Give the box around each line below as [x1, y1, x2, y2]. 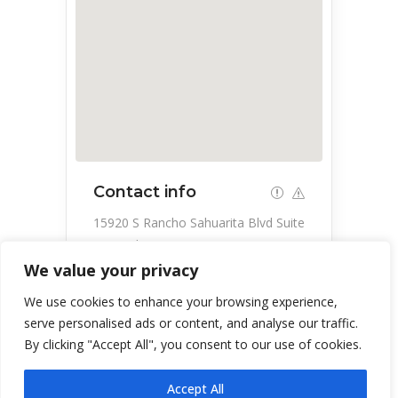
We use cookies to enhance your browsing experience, [24, 293, 338, 310]
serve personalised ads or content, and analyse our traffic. [24, 314, 358, 331]
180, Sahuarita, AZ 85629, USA [93, 236, 269, 254]
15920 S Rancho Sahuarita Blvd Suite [93, 214, 305, 232]
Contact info [93, 182, 196, 203]
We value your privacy [24, 259, 198, 281]
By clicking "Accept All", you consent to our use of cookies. [24, 336, 362, 353]
